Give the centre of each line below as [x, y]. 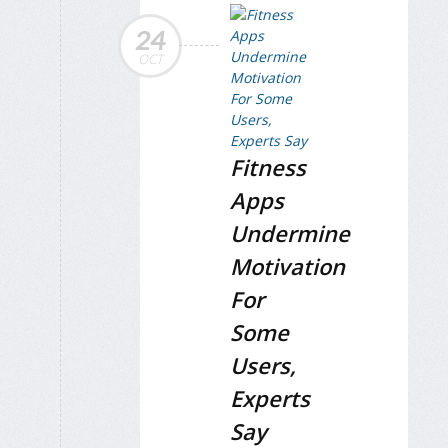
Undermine [290, 232]
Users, [263, 364]
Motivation [287, 265]
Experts [270, 397]
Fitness [268, 166]
